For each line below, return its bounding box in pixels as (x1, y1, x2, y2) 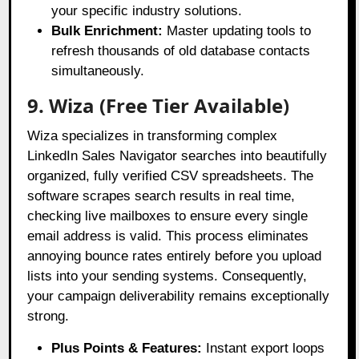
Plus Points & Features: (51, 340, 203, 356)
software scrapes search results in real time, (27, 188, 296, 204)
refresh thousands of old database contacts (51, 42, 311, 58)
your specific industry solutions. (51, 2, 243, 18)
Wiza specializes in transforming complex (27, 127, 278, 143)
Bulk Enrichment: (51, 22, 163, 38)
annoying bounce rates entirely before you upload (27, 248, 322, 264)
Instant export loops (202, 340, 325, 356)
